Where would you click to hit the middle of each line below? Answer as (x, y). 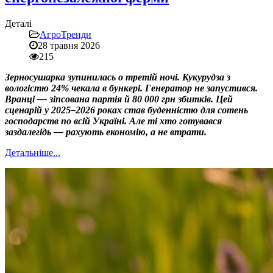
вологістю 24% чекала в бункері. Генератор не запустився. (131, 88)
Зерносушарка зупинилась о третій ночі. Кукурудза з (118, 77)
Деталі (18, 23)
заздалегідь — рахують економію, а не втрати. (106, 132)
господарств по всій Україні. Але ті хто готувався (113, 121)
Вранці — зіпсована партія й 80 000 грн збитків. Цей (119, 99)
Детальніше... (33, 152)
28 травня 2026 (69, 45)
